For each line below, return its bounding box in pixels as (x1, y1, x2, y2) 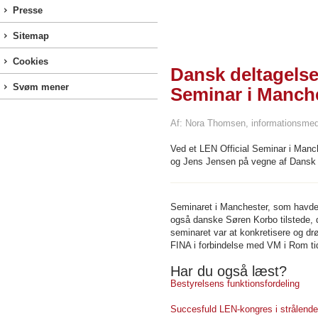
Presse (13, 5, 43, 16)
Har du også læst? (170, 263, 287, 279)
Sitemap (13, 31, 49, 41)
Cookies (13, 56, 48, 67)
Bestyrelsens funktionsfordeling (170, 278, 300, 289)
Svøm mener (13, 82, 69, 92)
